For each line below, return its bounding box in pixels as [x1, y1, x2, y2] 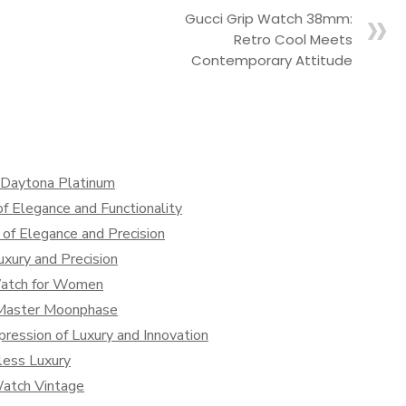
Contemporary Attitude [191, 51, 353, 70]
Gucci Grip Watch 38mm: [185, 9, 353, 28]
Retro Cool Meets [234, 30, 353, 49]
